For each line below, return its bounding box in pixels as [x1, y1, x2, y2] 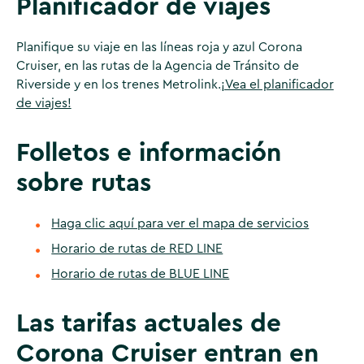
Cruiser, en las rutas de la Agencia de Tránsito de [15, 58, 299, 72]
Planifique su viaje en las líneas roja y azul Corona [15, 40, 302, 54]
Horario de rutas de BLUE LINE [51, 266, 230, 280]
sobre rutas [15, 171, 151, 197]
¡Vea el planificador [220, 77, 334, 91]
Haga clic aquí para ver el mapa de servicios [51, 216, 310, 230]
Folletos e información [15, 141, 281, 167]
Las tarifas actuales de [15, 310, 281, 336]
